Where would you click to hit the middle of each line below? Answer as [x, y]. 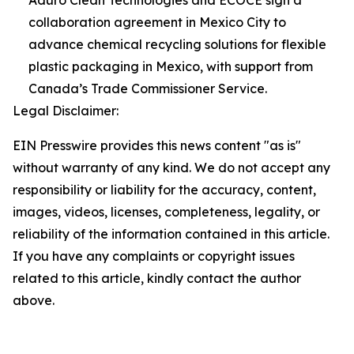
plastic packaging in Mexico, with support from [171, 66]
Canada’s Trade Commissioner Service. [148, 88]
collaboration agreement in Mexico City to [157, 22]
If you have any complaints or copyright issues [154, 256]
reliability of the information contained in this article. [171, 233]
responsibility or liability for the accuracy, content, [164, 189]
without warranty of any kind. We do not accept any [171, 167]
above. [34, 300]
